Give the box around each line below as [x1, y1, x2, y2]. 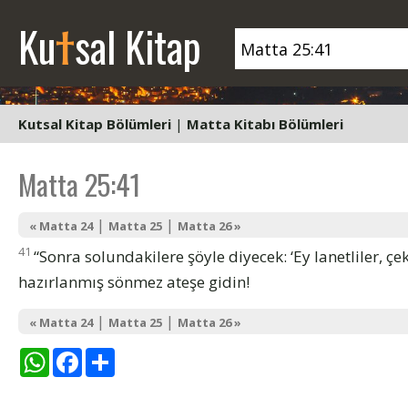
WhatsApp [49, 343, 127, 365]
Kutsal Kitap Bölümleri [18, 115, 171, 133]
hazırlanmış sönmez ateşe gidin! [18, 270, 250, 292]
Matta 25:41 [18, 163, 140, 205]
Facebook [82, 343, 157, 365]
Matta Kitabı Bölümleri [187, 115, 343, 133]
